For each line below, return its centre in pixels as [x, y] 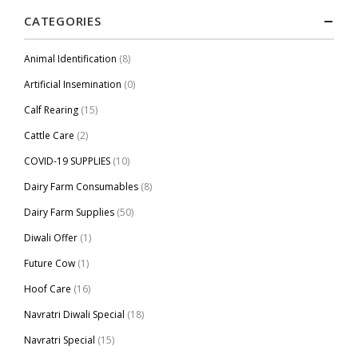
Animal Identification [70, 59]
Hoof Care [48, 289]
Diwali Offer [51, 238]
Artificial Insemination [73, 85]
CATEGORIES [63, 21]
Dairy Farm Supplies [69, 213]
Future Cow [50, 264]
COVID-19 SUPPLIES [67, 161]
